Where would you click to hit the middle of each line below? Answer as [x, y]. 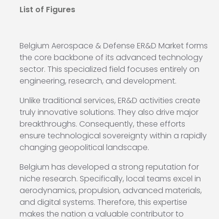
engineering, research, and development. [98, 81]
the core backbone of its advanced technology [111, 58]
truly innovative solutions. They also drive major [109, 112]
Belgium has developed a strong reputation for [109, 167]
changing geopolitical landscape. [84, 148]
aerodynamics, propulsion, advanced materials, [111, 191]
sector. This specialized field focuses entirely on [109, 69]
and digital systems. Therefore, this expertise [103, 202]
